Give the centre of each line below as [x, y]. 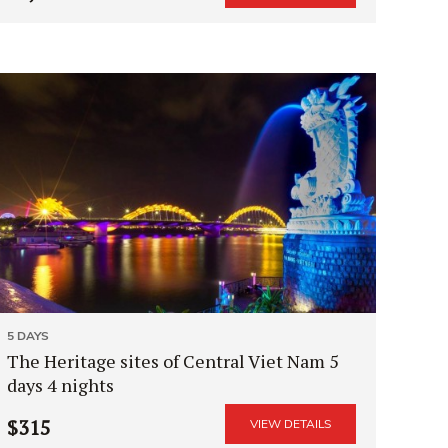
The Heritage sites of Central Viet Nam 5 [173, 360]
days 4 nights [60, 384]
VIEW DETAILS [290, 423]
